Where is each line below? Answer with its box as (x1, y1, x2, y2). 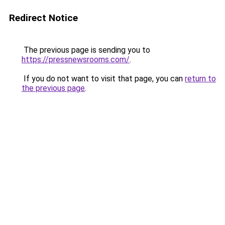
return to (185, 74, 216, 83)
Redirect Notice (9, 12, 78, 24)
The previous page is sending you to (22, 45, 150, 55)
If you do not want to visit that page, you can (22, 74, 185, 83)
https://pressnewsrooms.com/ (22, 55, 130, 64)
